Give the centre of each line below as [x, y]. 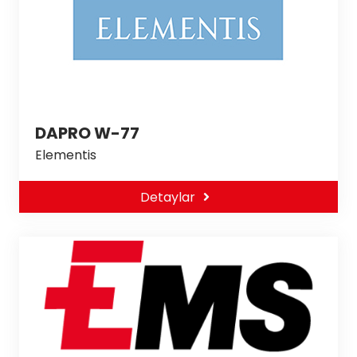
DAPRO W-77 [87, 133]
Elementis [65, 155]
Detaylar [167, 197]
